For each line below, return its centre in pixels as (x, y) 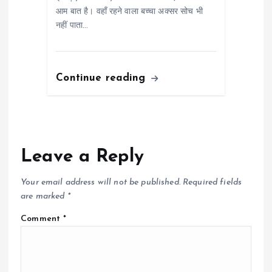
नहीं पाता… (72, 25)
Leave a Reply (82, 157)
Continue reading (103, 78)
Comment (42, 219)
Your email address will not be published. (100, 182)
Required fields (212, 182)
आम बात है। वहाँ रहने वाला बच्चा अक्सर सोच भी (129, 12)
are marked (44, 196)
